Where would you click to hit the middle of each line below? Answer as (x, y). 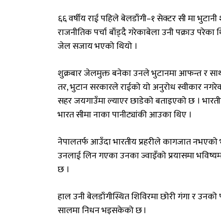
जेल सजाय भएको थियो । (98, 47)
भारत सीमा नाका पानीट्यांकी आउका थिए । (125, 115)
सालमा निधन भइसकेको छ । (102, 211)
